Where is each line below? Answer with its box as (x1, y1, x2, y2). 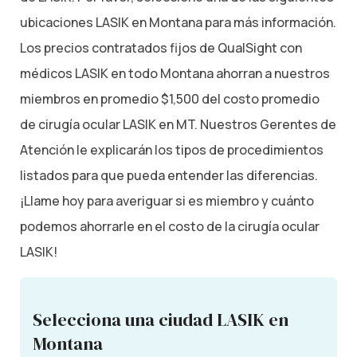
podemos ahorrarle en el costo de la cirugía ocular (20, 217, 320, 235)
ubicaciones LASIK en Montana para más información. (20, 13, 336, 31)
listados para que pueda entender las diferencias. (20, 166, 318, 184)
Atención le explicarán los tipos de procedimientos (20, 140, 324, 159)
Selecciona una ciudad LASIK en (33, 307, 288, 331)
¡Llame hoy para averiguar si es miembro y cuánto (20, 191, 314, 210)
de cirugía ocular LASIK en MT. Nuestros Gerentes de (20, 115, 336, 133)
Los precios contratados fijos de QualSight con (20, 38, 302, 57)
